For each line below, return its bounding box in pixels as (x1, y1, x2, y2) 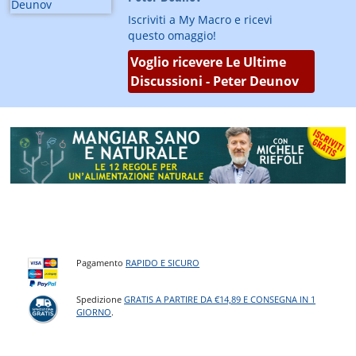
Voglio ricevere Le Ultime (130, 53, 286, 72)
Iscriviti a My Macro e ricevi (127, 12, 273, 28)
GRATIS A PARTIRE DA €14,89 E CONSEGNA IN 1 (124, 292, 316, 305)
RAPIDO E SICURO (126, 257, 200, 269)
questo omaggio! (127, 28, 216, 44)
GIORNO (76, 305, 112, 318)
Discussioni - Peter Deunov (130, 72, 299, 91)
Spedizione (76, 292, 125, 305)
